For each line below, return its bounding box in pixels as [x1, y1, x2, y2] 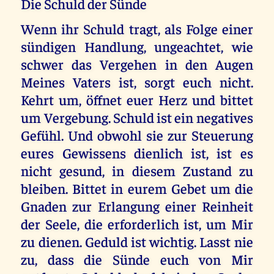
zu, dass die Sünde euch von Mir [21, 250, 253, 268]
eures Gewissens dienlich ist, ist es [21, 143, 253, 161]
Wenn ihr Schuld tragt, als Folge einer [21, 19, 253, 37]
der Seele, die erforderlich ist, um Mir [21, 214, 253, 232]
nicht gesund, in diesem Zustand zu [21, 161, 253, 179]
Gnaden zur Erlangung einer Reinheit [21, 196, 253, 215]
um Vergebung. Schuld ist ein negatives [21, 108, 253, 126]
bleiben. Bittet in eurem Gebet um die [21, 179, 253, 197]
